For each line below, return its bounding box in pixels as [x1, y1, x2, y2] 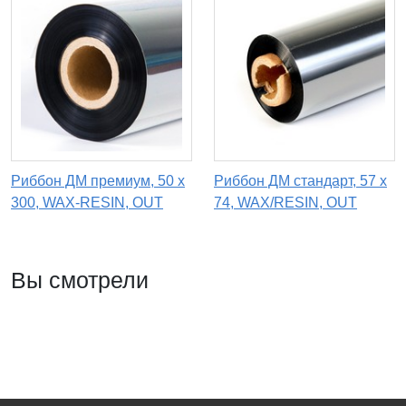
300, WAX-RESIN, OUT [11, 195, 163, 211]
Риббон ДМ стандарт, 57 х [214, 173, 387, 189]
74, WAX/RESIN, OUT [214, 195, 357, 211]
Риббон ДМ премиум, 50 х [11, 173, 185, 189]
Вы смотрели [11, 267, 149, 294]
